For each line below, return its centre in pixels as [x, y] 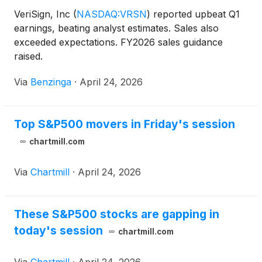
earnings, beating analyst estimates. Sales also [116, 28]
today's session [58, 231]
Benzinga [51, 82]
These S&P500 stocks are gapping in [117, 214]
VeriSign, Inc [44, 14]
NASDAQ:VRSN [112, 14]
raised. [28, 56]
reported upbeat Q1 [195, 14]
